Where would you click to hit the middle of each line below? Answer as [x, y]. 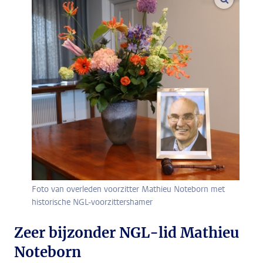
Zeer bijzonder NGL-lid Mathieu [127, 233]
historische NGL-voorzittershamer [92, 203]
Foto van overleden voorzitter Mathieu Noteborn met [128, 190]
